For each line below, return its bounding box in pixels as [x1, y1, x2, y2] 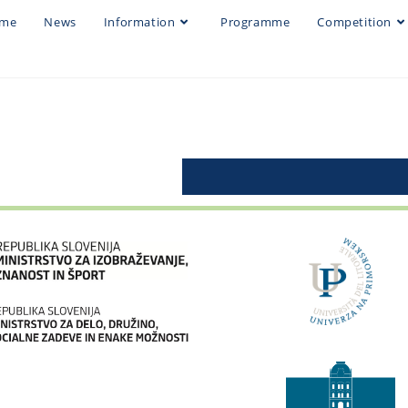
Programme [219, 14, 291, 30]
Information [103, 14, 176, 30]
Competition [317, 14, 392, 30]
